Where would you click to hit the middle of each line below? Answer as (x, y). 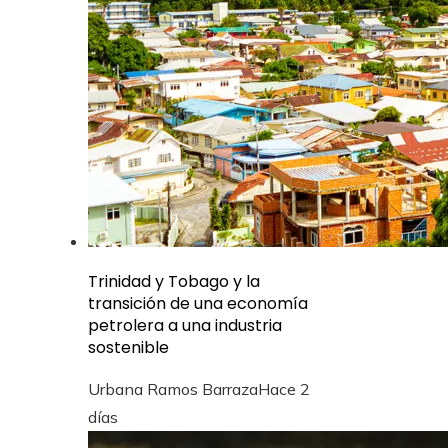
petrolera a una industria (185, 325)
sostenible (128, 347)
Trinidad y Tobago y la (174, 281)
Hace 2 (284, 389)
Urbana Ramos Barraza (173, 389)
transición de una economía (198, 303)
